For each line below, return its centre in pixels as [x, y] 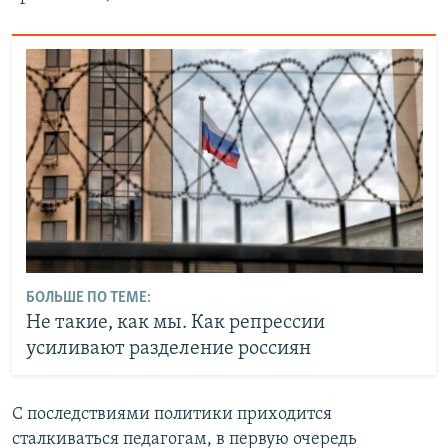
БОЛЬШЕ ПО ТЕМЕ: [88, 297]
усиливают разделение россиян [168, 348]
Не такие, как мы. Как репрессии [175, 322]
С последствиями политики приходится [172, 415]
